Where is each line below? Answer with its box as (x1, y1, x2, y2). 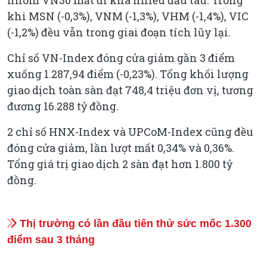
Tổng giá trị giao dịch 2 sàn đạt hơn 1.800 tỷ (7, 156, 232, 171)
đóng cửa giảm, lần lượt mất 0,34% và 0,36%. (7, 140, 234, 155)
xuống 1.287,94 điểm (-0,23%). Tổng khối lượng (7, 66, 249, 81)
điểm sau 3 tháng (7, 233, 95, 246)
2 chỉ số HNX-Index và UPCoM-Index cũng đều (7, 124, 253, 139)
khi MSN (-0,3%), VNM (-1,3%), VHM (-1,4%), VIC (7, 8, 249, 23)
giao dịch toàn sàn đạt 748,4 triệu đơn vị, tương (7, 82, 253, 97)
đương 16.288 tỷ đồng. (7, 98, 119, 113)
